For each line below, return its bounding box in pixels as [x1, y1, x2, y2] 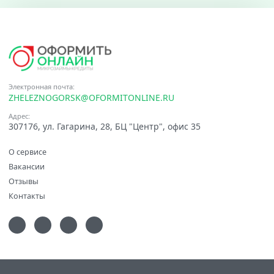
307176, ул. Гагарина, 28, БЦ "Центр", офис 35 [9, 120, 201, 133]
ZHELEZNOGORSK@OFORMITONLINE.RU [9, 91, 174, 103]
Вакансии [9, 161, 45, 172]
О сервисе [9, 147, 46, 158]
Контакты [9, 191, 45, 202]
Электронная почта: [9, 82, 75, 92]
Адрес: [9, 111, 30, 120]
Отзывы [9, 176, 39, 187]
